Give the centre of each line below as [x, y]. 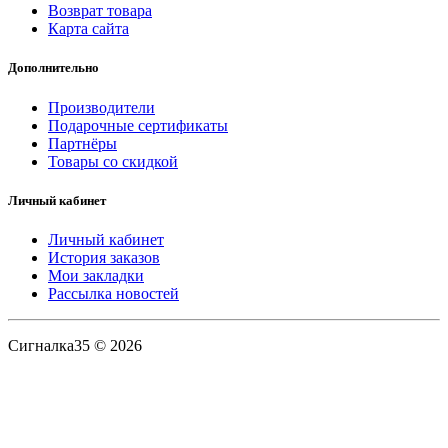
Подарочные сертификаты [138, 125]
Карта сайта [88, 29]
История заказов [104, 257]
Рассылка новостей [113, 293]
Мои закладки [96, 275]
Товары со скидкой [113, 161]
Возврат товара [100, 11]
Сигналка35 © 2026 [75, 345]
